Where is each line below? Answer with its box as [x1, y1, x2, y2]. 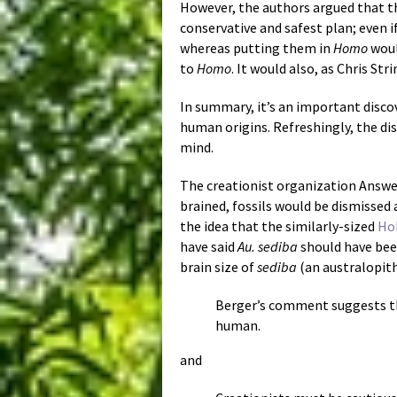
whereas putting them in [180, 39, 333, 58]
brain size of [180, 258, 257, 276]
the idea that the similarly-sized [180, 217, 378, 236]
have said [180, 237, 237, 256]
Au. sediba [237, 237, 298, 256]
